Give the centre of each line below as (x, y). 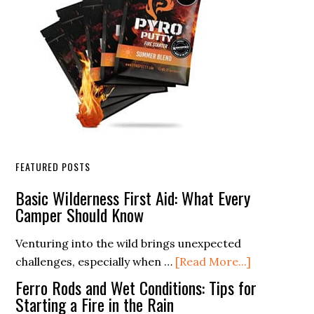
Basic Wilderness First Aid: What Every (133, 198)
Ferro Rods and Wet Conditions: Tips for (136, 287)
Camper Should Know (80, 214)
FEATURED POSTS (53, 166)
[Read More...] (213, 261)
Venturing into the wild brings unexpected (129, 243)
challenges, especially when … (96, 261)
